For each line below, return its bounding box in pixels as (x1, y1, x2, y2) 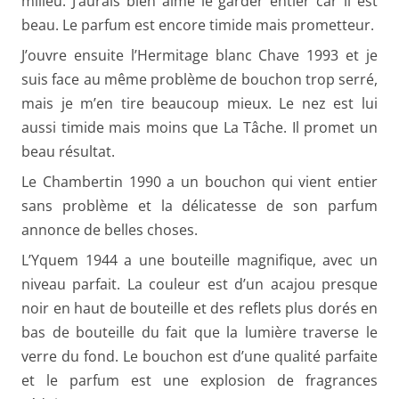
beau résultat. (21, 141, 115, 161)
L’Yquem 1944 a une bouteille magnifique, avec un (21, 249, 378, 270)
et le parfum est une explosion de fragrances (21, 370, 378, 390)
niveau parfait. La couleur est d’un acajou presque (21, 273, 378, 294)
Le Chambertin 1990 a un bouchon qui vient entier (21, 171, 378, 191)
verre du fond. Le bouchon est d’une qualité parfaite (21, 346, 378, 366)
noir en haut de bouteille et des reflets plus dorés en (21, 297, 378, 318)
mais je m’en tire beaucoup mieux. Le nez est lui (21, 93, 378, 113)
